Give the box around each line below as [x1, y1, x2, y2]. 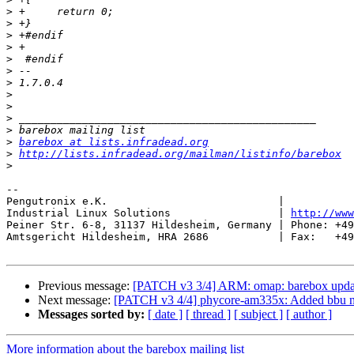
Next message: [38, 293, 114, 307]
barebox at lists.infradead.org [19, 136, 209, 149]
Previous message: [38, 279, 133, 293]
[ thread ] [186, 307, 231, 322]
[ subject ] [234, 307, 283, 322]
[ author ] [286, 307, 332, 322]
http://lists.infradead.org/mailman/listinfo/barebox [19, 148, 341, 160]
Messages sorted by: [38, 307, 145, 322]
